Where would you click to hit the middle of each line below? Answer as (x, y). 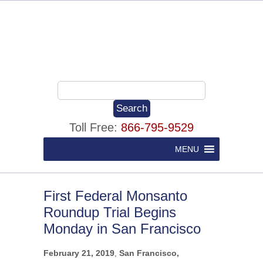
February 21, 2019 (79, 253)
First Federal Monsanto (115, 196)
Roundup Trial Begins (110, 212)
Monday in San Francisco (122, 229)
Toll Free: (95, 127)
